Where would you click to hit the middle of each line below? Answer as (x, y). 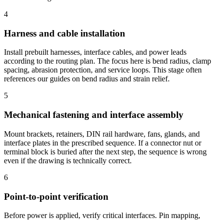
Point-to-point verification (56, 196)
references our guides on (43, 79)
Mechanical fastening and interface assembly (94, 115)
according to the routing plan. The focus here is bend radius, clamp (108, 61)
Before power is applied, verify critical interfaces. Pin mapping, (102, 216)
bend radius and (108, 79)
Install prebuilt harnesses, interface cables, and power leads (95, 52)
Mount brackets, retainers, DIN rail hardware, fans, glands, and (102, 134)
